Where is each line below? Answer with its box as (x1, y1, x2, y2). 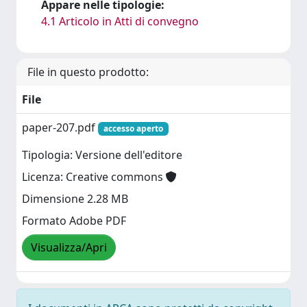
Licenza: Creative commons (22, 169, 166, 185)
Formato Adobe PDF (22, 213, 126, 229)
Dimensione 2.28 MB (22, 191, 128, 207)
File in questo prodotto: (27, 64, 149, 79)
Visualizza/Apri (31, 240, 107, 256)
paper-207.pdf (22, 119, 98, 135)
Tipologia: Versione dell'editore (22, 147, 182, 163)
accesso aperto (103, 122, 163, 134)
